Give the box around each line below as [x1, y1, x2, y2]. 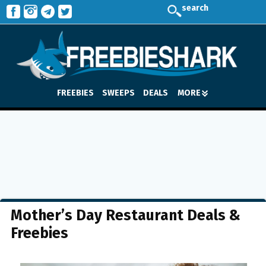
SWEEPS [102, 87, 135, 98]
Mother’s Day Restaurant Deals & [11, 207, 240, 224]
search [182, 3, 208, 13]
